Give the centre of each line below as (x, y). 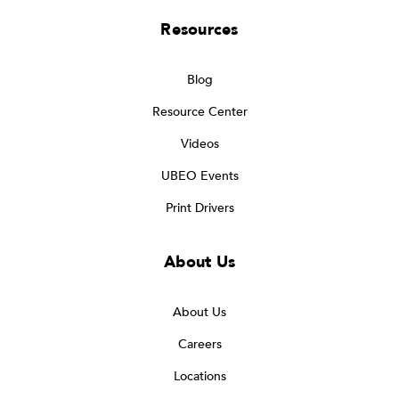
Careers (199, 344)
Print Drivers (199, 208)
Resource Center (199, 111)
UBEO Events (199, 175)
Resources (199, 29)
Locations (199, 376)
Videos (199, 143)
